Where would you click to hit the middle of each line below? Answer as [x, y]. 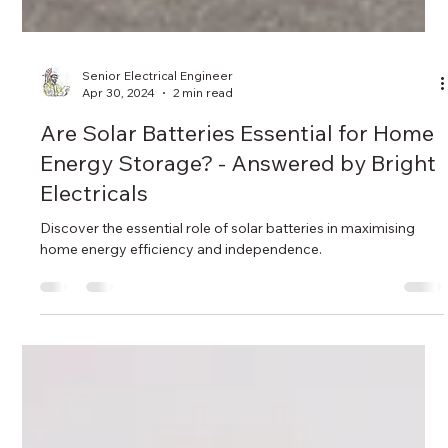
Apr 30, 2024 [119, 137]
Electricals [94, 237]
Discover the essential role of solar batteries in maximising [228, 272]
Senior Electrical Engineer [158, 120]
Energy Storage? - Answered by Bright [238, 207]
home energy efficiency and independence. [181, 293]
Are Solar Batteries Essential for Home [237, 177]
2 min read [203, 137]
